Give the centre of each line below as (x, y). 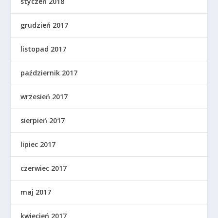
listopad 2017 (44, 49)
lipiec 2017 (38, 145)
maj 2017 (36, 192)
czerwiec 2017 (44, 168)
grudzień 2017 (45, 25)
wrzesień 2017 (44, 97)
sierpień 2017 (43, 121)
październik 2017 (49, 73)
